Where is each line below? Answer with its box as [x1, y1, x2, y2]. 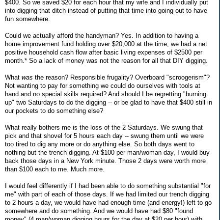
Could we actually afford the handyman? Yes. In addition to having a [5, 32, 198, 40]
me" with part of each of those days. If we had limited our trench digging [5, 191, 209, 198]
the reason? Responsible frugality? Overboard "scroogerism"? [33, 74, 210, 82]
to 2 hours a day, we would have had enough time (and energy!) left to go [5, 199, 212, 207]
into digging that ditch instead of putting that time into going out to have [5, 7, 207, 15]
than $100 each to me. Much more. [5, 165, 105, 173]
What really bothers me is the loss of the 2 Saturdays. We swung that [5, 124, 203, 132]
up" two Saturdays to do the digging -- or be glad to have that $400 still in [5, 99, 212, 107]
